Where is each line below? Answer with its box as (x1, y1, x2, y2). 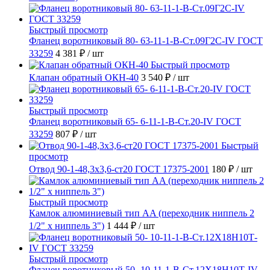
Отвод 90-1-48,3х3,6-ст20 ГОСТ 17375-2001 (29, 163, 209, 174)
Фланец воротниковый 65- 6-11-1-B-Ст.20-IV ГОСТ (29, 116, 241, 127)
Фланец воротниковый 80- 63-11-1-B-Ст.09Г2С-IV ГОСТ (29, 35, 263, 46)
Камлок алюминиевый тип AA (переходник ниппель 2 (29, 207, 254, 218)
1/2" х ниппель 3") (29, 220, 104, 231)
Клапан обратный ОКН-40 (29, 72, 139, 83)
